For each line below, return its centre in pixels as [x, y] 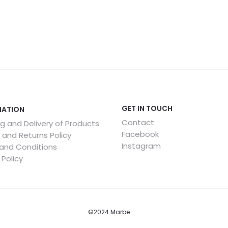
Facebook [140, 134]
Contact [138, 122]
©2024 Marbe [109, 212]
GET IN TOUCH [147, 108]
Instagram [141, 146]
